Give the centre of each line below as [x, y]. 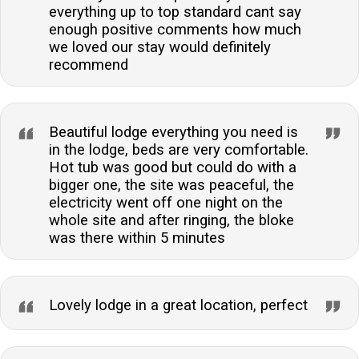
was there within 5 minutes [137, 238]
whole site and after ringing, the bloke [171, 220]
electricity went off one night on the [166, 202]
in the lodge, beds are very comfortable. [179, 149]
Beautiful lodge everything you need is [173, 132]
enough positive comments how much [175, 29]
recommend [89, 65]
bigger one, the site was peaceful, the [171, 185]
